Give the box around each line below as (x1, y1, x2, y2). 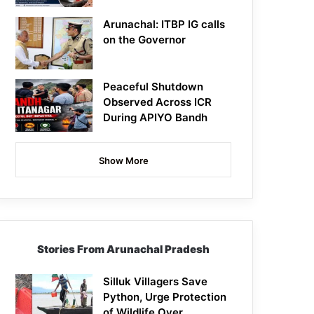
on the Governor (103, 33, 186, 47)
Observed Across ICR (103, 95, 212, 109)
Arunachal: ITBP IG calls (103, 18, 226, 32)
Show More (98, 155, 149, 167)
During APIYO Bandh (103, 111, 208, 125)
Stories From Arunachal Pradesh (37, 243, 210, 257)
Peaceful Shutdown (103, 80, 204, 94)
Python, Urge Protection (103, 290, 227, 304)
